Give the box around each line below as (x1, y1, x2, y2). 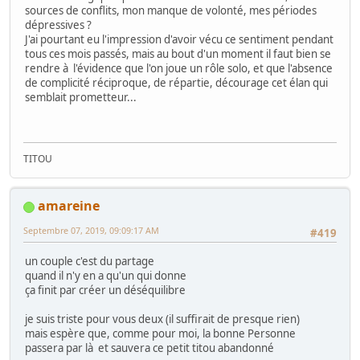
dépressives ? (25, 17, 92, 32)
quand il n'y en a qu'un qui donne (25, 268, 186, 283)
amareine (38, 197, 100, 215)
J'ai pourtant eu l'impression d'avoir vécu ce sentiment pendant (25, 31, 333, 47)
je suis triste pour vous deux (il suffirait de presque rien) (25, 311, 300, 326)
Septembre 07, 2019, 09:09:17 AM (23, 224, 159, 237)
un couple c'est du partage (25, 253, 154, 268)
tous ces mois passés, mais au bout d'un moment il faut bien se (25, 46, 331, 61)
